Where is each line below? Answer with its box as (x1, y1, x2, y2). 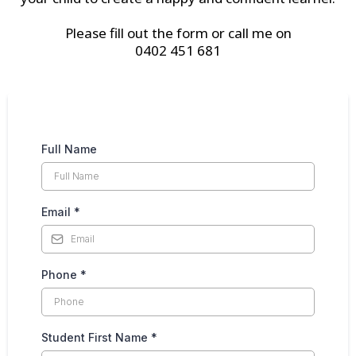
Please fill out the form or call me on (64, 24, 292, 42)
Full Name (41, 142, 97, 156)
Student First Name (41, 331, 151, 344)
